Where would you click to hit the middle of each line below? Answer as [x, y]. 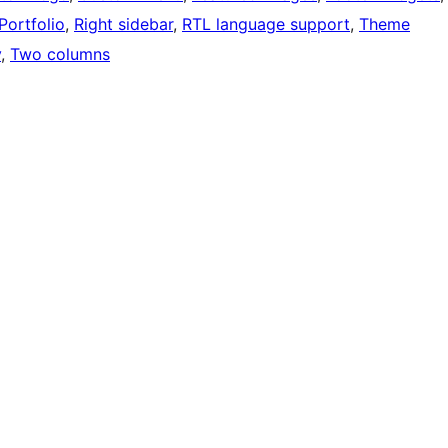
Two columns [60, 54]
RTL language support [266, 24]
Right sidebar [123, 24]
